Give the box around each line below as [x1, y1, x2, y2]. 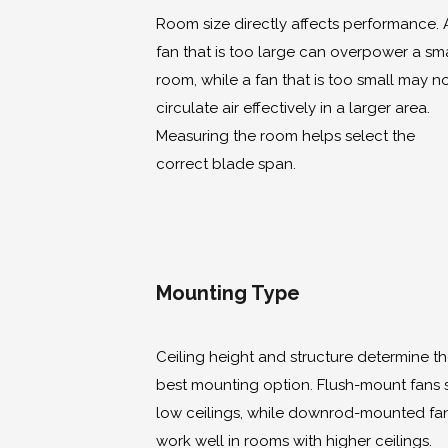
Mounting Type [156, 281, 300, 306]
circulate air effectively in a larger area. [156, 99, 430, 118]
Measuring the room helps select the [156, 127, 415, 146]
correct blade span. [156, 155, 296, 174]
